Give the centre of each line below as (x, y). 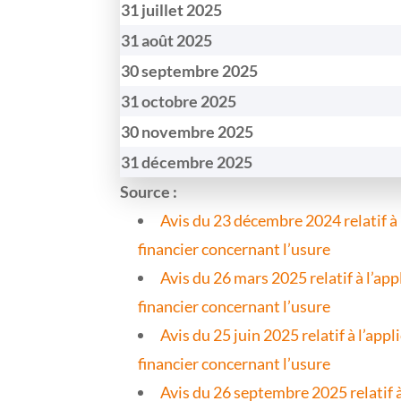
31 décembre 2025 (187, 162)
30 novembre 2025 (188, 131)
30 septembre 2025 (190, 70)
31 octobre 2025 (179, 101)
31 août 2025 (167, 40)
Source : (149, 191)
